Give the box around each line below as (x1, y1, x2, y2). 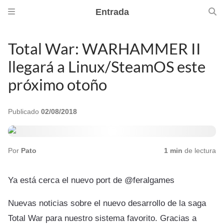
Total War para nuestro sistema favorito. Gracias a (8, 213, 196, 223)
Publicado (8, 108, 41, 115)
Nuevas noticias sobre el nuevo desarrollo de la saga (8, 198, 206, 208)
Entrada (95, 7, 129, 17)
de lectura (182, 147, 216, 154)
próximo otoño (8, 75, 107, 94)
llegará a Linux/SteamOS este (8, 57, 205, 76)
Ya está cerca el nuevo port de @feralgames (8, 175, 174, 185)
